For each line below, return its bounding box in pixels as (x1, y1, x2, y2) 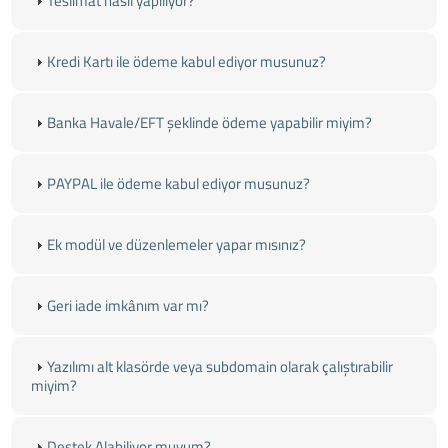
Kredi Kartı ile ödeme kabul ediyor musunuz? (47, 50, 327, 74)
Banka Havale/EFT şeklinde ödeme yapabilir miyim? (47, 111, 373, 135)
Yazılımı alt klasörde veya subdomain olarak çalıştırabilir (47, 355, 394, 379)
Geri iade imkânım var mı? (47, 294, 210, 318)
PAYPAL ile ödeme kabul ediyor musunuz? (47, 172, 311, 196)
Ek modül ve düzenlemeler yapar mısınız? (47, 233, 307, 257)
